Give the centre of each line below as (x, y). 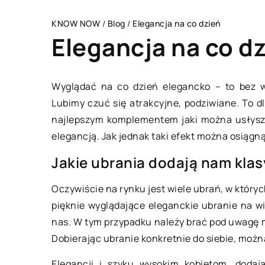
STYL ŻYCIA (196, 105)
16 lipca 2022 (200, 230)
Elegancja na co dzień (177, 24)
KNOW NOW (76, 24)
